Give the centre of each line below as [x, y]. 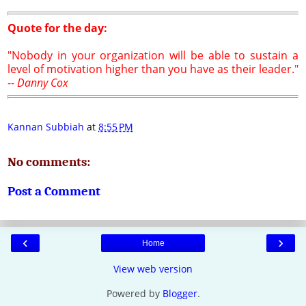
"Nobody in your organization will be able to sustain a [153, 55]
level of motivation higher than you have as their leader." [153, 69]
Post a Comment [54, 192]
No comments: [49, 162]
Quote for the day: [57, 28]
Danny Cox [43, 82]
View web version [153, 268]
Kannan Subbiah [46, 127]
